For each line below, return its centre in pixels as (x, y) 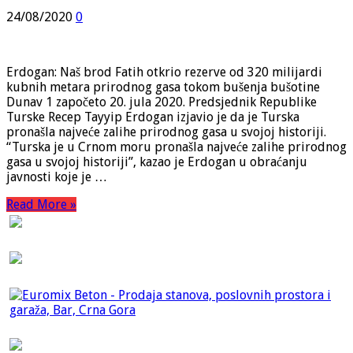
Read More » (41, 204)
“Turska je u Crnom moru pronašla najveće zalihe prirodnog (176, 147)
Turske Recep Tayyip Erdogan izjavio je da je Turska (153, 117)
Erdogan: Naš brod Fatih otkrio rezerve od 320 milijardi (164, 72)
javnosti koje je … (57, 176)
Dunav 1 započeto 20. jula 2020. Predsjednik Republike (162, 102)
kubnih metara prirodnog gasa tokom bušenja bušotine (163, 87)
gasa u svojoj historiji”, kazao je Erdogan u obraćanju (157, 162)
